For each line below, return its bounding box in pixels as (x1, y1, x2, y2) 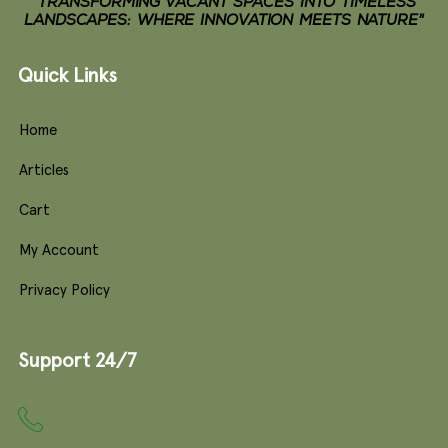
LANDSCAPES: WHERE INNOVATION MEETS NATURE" (24, 13, 424, 29)
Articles (19, 162, 69, 178)
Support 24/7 (18, 350, 137, 371)
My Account (19, 242, 99, 258)
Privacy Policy (19, 282, 110, 298)
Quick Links (18, 65, 117, 86)
